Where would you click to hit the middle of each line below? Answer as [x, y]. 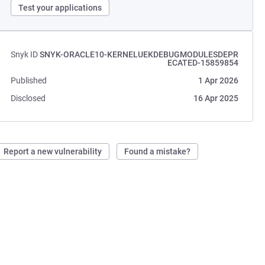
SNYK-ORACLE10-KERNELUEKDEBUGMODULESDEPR [139, 54]
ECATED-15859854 [203, 63]
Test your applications [60, 8]
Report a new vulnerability [53, 151]
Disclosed [28, 98]
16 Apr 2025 [216, 98]
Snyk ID [25, 54]
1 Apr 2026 [218, 80]
